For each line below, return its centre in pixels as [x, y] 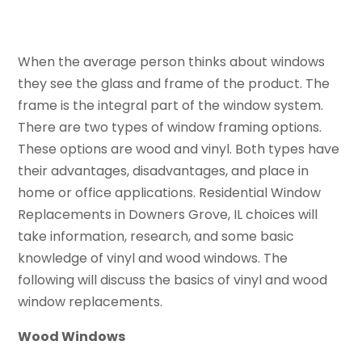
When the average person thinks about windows [172, 62]
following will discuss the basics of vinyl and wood [173, 280]
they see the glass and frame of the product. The [174, 84]
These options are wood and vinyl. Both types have [179, 149]
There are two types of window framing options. [170, 128]
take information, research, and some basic [156, 237]
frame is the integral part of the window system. [171, 106]
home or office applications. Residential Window [170, 193]
